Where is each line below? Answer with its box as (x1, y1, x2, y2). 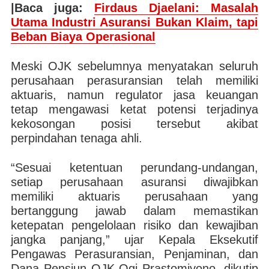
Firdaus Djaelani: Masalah (94, 1, 259, 14)
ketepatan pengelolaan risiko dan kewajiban (10, 219, 259, 232)
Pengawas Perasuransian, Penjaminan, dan (10, 247, 259, 261)
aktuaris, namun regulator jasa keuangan (10, 88, 259, 101)
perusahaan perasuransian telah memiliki (10, 74, 259, 87)
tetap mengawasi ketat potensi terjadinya (10, 103, 259, 116)
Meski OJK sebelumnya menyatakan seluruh (10, 59, 259, 73)
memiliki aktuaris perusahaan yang (10, 190, 259, 203)
